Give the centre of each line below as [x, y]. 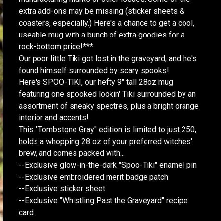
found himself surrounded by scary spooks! [94, 70]
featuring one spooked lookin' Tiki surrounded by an [107, 94]
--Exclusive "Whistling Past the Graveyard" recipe [103, 201]
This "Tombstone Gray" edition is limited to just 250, [108, 129]
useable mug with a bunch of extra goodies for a [102, 35]
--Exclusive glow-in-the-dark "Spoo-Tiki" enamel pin [108, 165]
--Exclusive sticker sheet [62, 189]
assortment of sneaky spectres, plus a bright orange [109, 106]
